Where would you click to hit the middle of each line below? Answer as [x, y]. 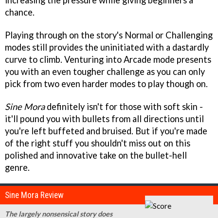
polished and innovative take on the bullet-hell [96, 155]
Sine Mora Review [34, 195]
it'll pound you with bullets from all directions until [104, 118]
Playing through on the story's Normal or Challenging [109, 35]
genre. [17, 167]
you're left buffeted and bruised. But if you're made [106, 131]
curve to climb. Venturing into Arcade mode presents [108, 59]
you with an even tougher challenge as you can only [105, 72]
